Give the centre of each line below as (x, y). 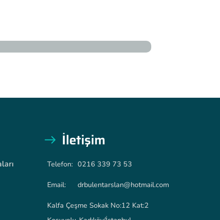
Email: (56, 185)
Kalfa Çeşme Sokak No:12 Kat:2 (98, 206)
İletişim (84, 140)
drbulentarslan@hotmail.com (123, 185)
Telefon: (60, 164)
